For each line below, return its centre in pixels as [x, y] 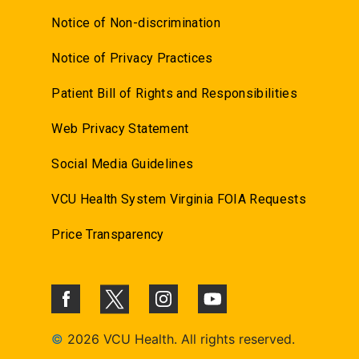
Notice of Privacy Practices [132, 58]
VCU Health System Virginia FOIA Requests [179, 199]
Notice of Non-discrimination [136, 22]
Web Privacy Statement [120, 128]
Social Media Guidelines [123, 163]
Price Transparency [108, 234]
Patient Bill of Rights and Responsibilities [175, 93]
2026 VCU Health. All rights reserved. [182, 339]
